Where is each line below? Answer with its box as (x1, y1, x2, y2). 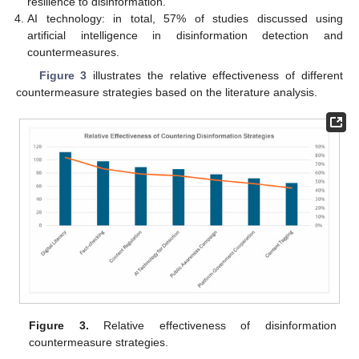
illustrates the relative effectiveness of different (87, 68, 344, 82)
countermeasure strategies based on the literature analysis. (16, 85, 317, 99)
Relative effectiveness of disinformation (88, 319, 337, 333)
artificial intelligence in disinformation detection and (27, 29, 343, 42)
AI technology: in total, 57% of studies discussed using (27, 12, 343, 26)
